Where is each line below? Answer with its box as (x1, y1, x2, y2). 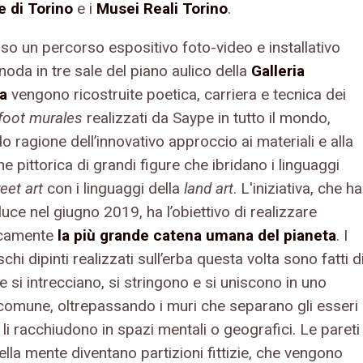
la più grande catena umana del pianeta (58, 225, 336, 245)
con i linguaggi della (43, 178, 184, 198)
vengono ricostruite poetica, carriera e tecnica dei (11, 84, 346, 104)
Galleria (251, 61, 305, 80)
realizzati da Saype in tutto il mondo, (83, 108, 331, 127)
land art (184, 178, 233, 198)
